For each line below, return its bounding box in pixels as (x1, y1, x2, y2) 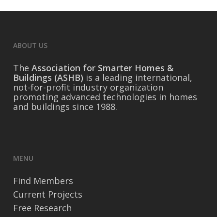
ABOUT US (13, 41, 47, 50)
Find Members (13, 175, 73, 186)
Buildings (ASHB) (13, 72, 83, 83)
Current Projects (13, 188, 82, 200)
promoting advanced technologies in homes (13, 91, 197, 103)
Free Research (13, 202, 72, 214)
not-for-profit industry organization (13, 81, 163, 93)
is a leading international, (83, 72, 192, 83)
